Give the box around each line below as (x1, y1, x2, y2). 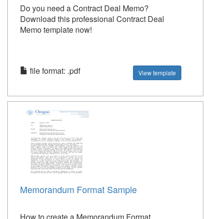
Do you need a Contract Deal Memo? (20, 2, 149, 14)
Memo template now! (20, 24, 92, 35)
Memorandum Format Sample (20, 183, 137, 196)
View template (138, 68, 176, 77)
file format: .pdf (28, 65, 80, 76)
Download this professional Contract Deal (20, 13, 164, 24)
